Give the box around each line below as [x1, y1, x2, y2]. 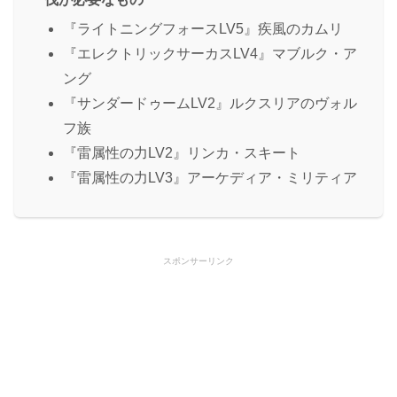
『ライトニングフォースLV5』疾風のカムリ [63, 21, 343, 37]
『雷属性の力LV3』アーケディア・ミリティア [63, 170, 357, 186]
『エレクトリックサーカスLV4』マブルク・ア [63, 46, 357, 62]
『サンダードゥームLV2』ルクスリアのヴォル [63, 96, 357, 112]
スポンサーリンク [163, 256, 234, 267]
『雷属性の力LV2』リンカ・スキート [63, 145, 300, 161]
